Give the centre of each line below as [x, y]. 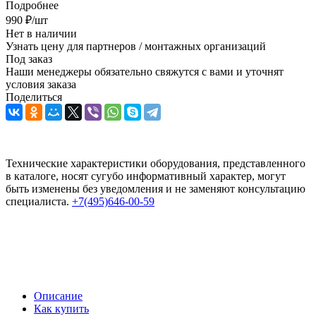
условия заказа [41, 84]
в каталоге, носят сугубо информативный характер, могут [146, 176]
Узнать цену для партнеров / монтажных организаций [136, 46]
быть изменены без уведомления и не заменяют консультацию [156, 188]
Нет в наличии [41, 33]
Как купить [61, 308]
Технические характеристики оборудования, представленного [156, 163]
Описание [58, 296]
